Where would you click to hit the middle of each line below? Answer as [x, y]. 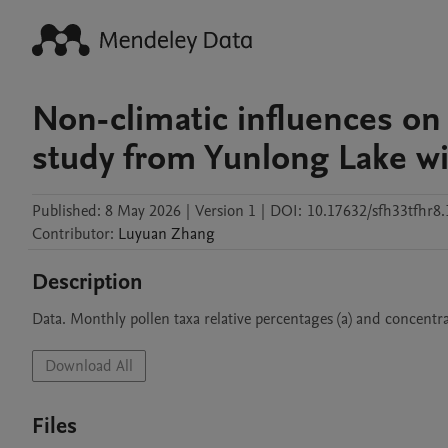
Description [87, 282]
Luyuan [142, 234]
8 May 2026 [143, 211]
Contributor [71, 234]
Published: [66, 211]
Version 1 [225, 211]
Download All [89, 366]
